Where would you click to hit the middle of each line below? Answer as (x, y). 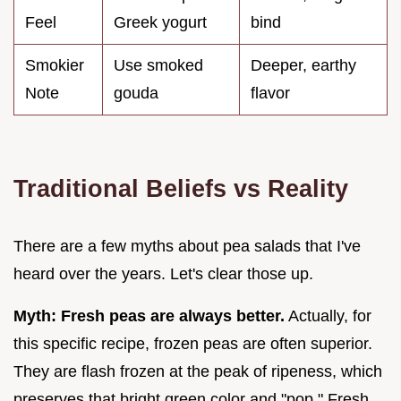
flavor (270, 93)
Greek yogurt (160, 22)
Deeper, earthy (303, 65)
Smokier (55, 65)
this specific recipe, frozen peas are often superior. (193, 343)
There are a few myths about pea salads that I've (187, 246)
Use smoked (158, 65)
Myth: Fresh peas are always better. (149, 316)
